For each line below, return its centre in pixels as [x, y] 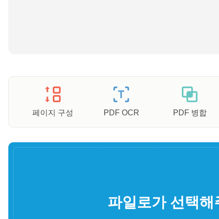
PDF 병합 [190, 113]
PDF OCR [121, 113]
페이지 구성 [53, 113]
